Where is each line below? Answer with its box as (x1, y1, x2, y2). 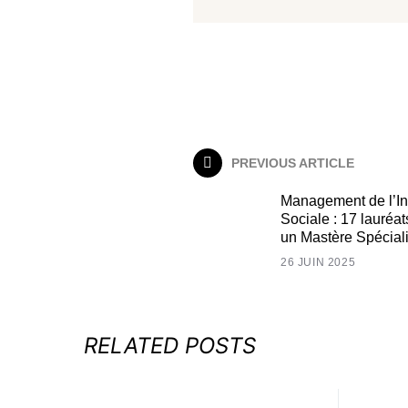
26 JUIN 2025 (280, 256, 356, 269)
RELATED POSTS (84, 332, 256, 359)
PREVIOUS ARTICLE (231, 155, 354, 170)
